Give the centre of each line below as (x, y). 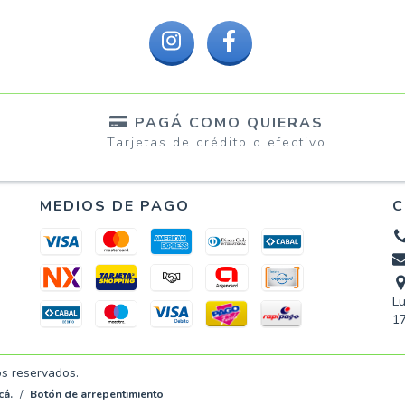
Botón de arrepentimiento (97, 395)
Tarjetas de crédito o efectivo (216, 143)
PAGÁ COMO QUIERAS (229, 122)
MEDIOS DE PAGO (115, 207)
